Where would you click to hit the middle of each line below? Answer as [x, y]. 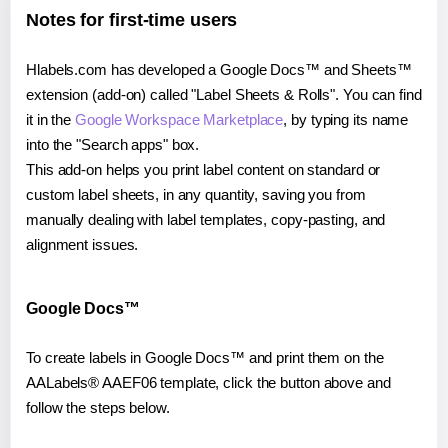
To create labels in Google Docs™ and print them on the [205, 357]
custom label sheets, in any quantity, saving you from [196, 194]
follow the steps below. [98, 407]
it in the [51, 119]
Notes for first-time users [132, 19]
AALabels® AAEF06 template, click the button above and [208, 382]
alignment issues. [82, 244]
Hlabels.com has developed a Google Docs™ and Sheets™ [219, 69]
